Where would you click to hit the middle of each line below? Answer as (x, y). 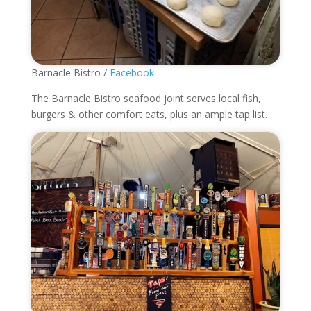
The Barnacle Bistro (76, 98)
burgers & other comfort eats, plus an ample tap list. (149, 114)
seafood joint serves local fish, (191, 98)
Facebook (132, 72)
